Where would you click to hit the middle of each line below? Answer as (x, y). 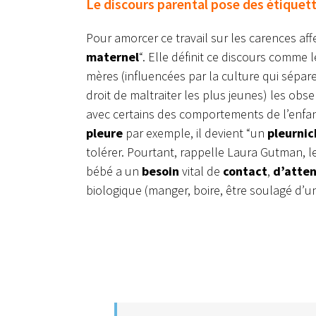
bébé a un (114, 171)
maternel (113, 57)
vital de (201, 171)
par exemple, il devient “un (195, 133)
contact (245, 171)
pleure (104, 133)
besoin (160, 171)
